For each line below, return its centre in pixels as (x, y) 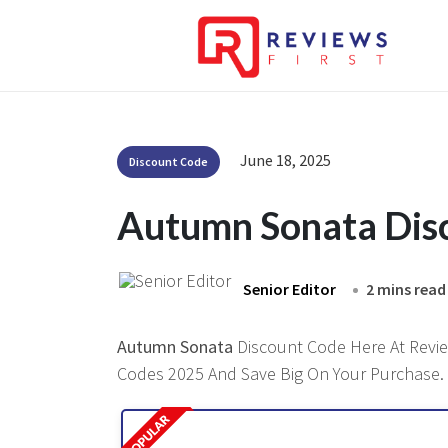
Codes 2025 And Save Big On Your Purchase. (280, 373)
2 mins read (406, 289)
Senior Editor (289, 289)
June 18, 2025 (285, 160)
